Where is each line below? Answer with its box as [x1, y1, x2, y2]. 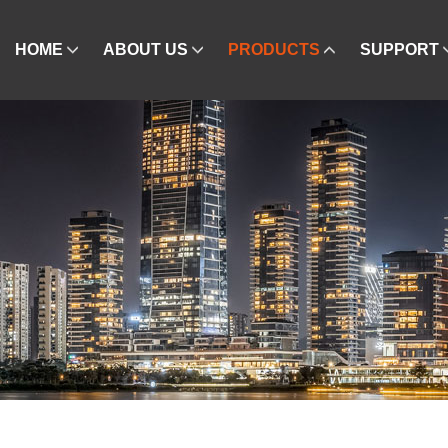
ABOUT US [103, 41, 189, 58]
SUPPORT [360, 41, 440, 58]
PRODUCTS [228, 41, 321, 58]
